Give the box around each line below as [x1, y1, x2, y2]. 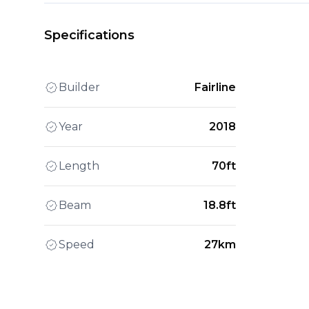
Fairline [195, 80, 237, 94]
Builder [59, 80, 100, 94]
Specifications [44, 27, 134, 43]
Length [59, 159, 99, 172]
